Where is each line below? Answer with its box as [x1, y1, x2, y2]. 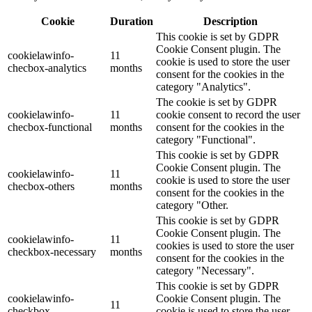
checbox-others [8, 180, 75, 193]
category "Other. [156, 199, 228, 212]
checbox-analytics [8, 62, 86, 75]
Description [203, 15, 258, 28]
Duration [110, 15, 153, 28]
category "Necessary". [156, 265, 254, 277]
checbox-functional [8, 121, 92, 134]
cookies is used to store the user [156, 240, 294, 252]
